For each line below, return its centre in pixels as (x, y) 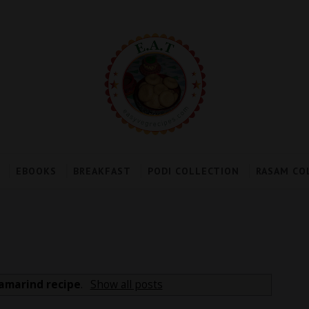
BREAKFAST (102, 171)
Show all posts (126, 284)
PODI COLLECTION (193, 171)
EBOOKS (36, 171)
